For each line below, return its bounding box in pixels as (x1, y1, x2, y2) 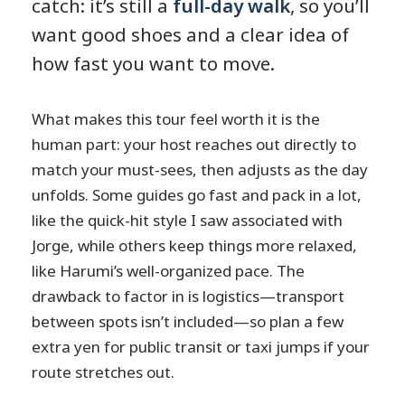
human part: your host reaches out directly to (32, 134, 357, 155)
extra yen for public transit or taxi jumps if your (32, 336, 371, 358)
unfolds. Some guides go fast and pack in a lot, (32, 184, 363, 206)
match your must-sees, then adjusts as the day (32, 159, 369, 181)
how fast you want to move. (32, 50, 276, 76)
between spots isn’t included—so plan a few (32, 311, 344, 333)
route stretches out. (32, 362, 175, 383)
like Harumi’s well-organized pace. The (32, 260, 306, 282)
